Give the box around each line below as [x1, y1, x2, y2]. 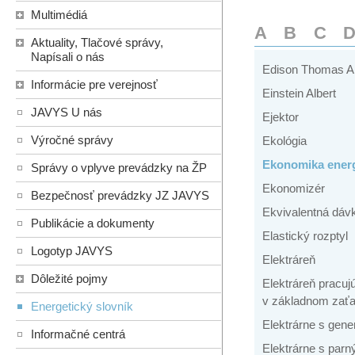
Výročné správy [31, 133, 113, 147]
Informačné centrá [31, 327, 125, 342]
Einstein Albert [262, 86, 336, 101]
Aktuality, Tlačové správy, [31, 36, 163, 50]
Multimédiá [31, 8, 87, 22]
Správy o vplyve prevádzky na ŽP [31, 161, 207, 175]
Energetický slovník [31, 300, 133, 314]
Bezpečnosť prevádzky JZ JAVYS [31, 189, 209, 203]
